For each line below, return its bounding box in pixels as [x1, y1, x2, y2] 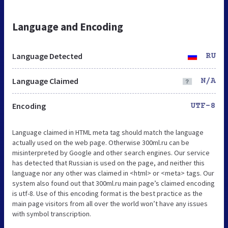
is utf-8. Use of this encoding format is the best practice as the [12, 188, 203, 198]
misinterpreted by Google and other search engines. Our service [12, 148, 210, 157]
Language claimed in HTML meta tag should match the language [12, 127, 204, 137]
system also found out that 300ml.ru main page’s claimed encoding [12, 178, 215, 188]
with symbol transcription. [12, 209, 91, 218]
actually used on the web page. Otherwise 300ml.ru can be [12, 137, 189, 147]
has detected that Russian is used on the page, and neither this [12, 158, 205, 167]
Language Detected [12, 50, 82, 61]
